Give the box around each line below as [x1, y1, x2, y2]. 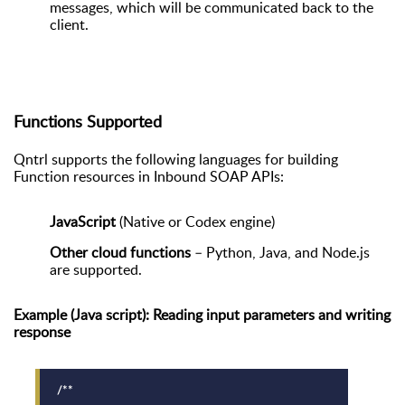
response [14, 322, 71, 343]
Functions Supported [14, 109, 162, 132]
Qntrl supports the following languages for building [14, 149, 338, 170]
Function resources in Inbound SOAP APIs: [14, 166, 284, 187]
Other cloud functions [50, 242, 191, 263]
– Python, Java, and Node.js [191, 242, 370, 263]
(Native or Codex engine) [116, 212, 278, 232]
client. [50, 14, 89, 34]
